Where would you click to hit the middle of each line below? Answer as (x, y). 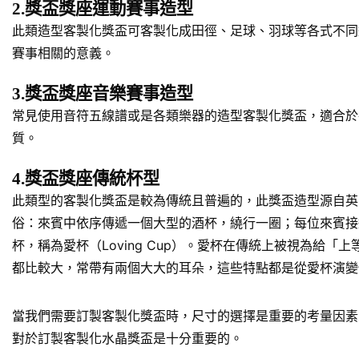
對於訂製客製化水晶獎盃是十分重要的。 (127, 339)
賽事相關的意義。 (63, 53)
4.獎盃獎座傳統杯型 (86, 179)
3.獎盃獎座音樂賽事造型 (103, 94)
